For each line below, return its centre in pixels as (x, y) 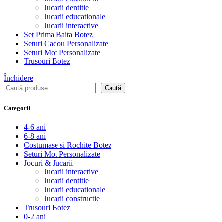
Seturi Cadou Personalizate (66, 43)
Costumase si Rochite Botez (68, 145)
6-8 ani (35, 136)
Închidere (19, 78)
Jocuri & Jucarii (48, 163)
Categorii (17, 108)
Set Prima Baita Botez (58, 34)
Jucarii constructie (72, 199)
